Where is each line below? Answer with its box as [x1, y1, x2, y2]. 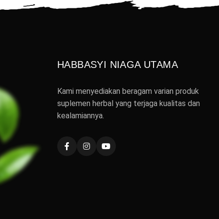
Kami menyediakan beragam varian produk [57, 87, 199, 96]
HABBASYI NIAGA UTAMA [57, 59, 178, 70]
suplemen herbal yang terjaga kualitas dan [57, 99, 200, 109]
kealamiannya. [57, 111, 104, 121]
